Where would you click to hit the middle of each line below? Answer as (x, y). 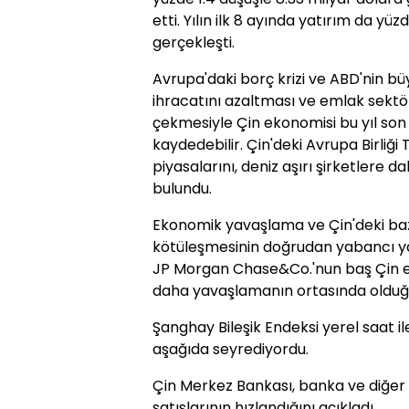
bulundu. (182, 189)
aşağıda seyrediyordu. (231, 350)
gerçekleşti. (194, 43)
